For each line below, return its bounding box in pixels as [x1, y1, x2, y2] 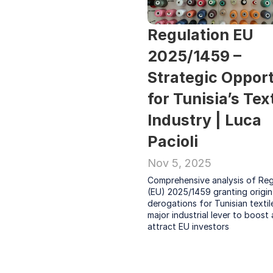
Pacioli [147, 132, 198, 151]
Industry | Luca [147, 111, 261, 129]
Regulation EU [147, 26, 253, 44]
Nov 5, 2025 [147, 157, 211, 169]
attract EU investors [147, 221, 229, 232]
